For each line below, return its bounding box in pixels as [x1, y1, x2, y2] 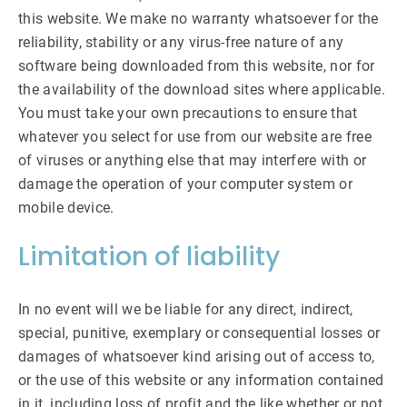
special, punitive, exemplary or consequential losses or [18, 324, 381, 342]
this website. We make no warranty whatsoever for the [18, 10, 379, 27]
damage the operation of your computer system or [18, 175, 353, 193]
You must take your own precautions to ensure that [18, 104, 358, 122]
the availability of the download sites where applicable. [18, 81, 385, 98]
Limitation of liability [18, 239, 280, 274]
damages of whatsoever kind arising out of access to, [18, 348, 375, 365]
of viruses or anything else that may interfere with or [18, 152, 367, 169]
